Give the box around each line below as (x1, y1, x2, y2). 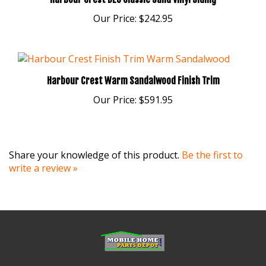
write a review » (9, 148, 78, 161)
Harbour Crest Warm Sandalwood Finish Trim (46, 61, 220, 74)
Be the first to (182, 135, 243, 148)
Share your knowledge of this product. (9, 135, 182, 148)
